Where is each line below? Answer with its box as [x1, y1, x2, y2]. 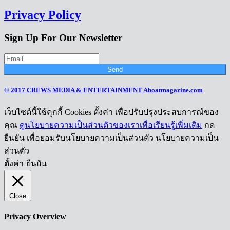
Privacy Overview [4, 212, 66, 221]
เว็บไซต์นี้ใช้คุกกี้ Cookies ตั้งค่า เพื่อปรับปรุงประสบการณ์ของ [4, 108, 219, 117]
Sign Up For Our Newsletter [4, 32, 122, 43]
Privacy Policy [4, 8, 81, 22]
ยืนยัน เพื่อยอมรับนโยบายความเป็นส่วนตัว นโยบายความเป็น [4, 133, 219, 142]
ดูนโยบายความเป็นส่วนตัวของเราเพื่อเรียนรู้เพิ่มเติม [20, 121, 202, 129]
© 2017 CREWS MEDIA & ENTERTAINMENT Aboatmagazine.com [4, 86, 203, 94]
